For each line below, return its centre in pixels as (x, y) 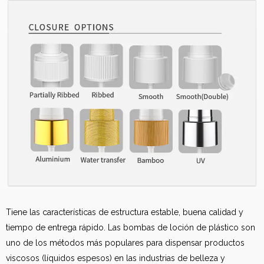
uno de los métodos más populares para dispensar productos (125, 242)
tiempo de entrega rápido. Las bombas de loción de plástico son (131, 227)
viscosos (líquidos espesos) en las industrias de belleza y (115, 258)
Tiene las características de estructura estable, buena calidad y (125, 212)
